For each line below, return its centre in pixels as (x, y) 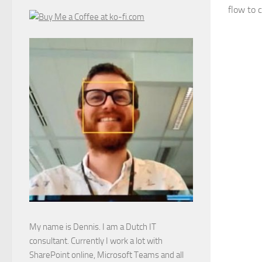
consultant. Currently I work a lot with (96, 241)
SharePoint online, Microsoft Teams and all (106, 255)
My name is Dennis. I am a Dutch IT (93, 227)
